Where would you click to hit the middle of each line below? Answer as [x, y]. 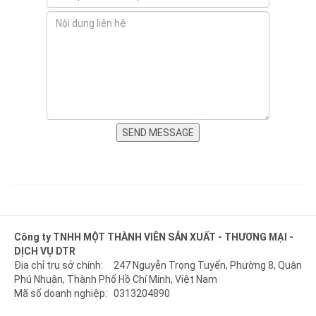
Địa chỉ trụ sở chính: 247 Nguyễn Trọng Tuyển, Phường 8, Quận [158, 265]
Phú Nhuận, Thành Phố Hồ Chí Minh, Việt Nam [116, 279]
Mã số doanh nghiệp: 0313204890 [92, 293]
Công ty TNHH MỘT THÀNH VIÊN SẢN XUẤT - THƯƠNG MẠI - [154, 237]
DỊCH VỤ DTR [45, 251]
